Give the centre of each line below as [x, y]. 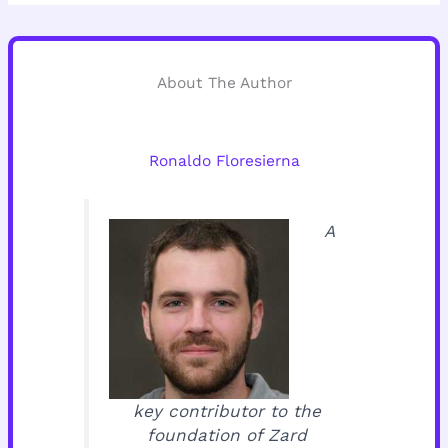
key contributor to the [226, 410]
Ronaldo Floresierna [224, 161]
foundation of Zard [226, 434]
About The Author [224, 82]
